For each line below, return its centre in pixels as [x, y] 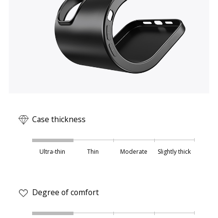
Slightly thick [174, 152]
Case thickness [59, 119]
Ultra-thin [53, 152]
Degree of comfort [65, 192]
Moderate [134, 152]
